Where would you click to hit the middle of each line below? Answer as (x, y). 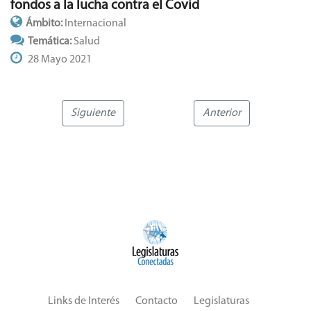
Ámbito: (45, 24)
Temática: (51, 42)
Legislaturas (221, 302)
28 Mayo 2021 (59, 60)
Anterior (221, 114)
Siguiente (93, 114)
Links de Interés (84, 302)
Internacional (95, 24)
